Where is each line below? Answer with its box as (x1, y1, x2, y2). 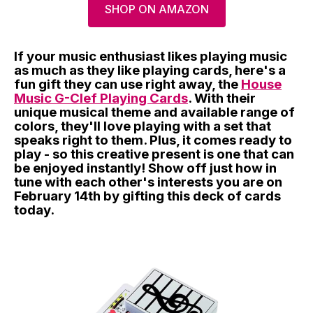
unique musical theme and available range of (14, 103, 295, 120)
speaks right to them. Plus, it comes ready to (14, 131, 292, 148)
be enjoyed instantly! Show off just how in (14, 159, 277, 176)
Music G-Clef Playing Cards (14, 89, 188, 106)
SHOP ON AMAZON (104, 1, 209, 16)
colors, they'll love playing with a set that (14, 117, 271, 134)
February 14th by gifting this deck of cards (14, 187, 281, 204)
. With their (188, 89, 256, 106)
